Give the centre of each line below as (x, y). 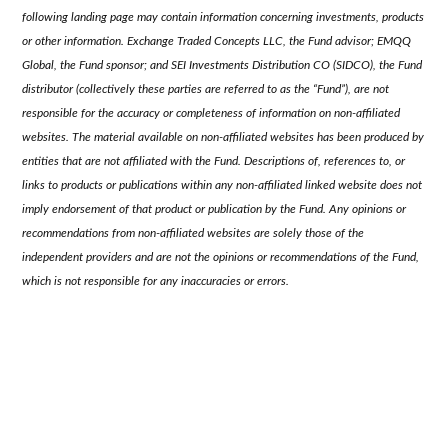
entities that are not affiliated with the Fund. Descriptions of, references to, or (214, 160)
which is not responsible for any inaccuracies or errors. (156, 280)
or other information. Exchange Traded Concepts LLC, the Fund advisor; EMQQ (217, 40)
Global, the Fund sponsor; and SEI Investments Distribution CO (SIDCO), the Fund (222, 64)
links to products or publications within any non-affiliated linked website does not (222, 184)
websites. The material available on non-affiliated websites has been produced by (223, 136)
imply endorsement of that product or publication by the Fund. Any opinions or (214, 208)
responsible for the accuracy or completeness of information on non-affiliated (211, 112)
